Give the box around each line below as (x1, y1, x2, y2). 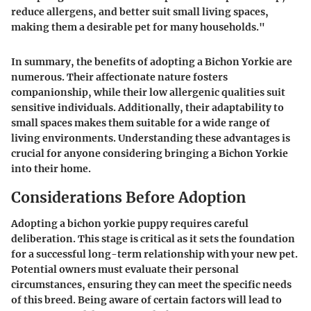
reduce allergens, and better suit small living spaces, (11, 5, 269, 18)
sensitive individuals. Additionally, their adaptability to (11, 101, 284, 114)
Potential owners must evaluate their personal (11, 263, 239, 276)
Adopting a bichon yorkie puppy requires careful (11, 217, 249, 230)
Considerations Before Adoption (11, 187, 246, 207)
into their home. (11, 162, 91, 175)
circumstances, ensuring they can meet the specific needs (11, 278, 292, 292)
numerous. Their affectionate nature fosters (11, 70, 228, 83)
